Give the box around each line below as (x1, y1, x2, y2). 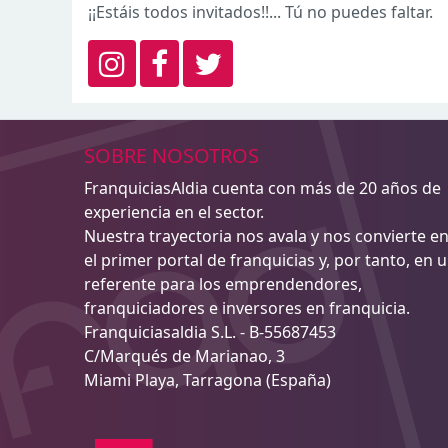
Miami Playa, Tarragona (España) (84, 369, 331, 391)
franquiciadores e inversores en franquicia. (84, 297, 410, 319)
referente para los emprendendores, (84, 273, 362, 295)
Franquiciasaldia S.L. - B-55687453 (84, 321, 336, 343)
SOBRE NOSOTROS (84, 142, 259, 169)
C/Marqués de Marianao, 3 (84, 345, 285, 367)
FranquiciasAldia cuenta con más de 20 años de (84, 177, 441, 199)
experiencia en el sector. (84, 201, 264, 223)
